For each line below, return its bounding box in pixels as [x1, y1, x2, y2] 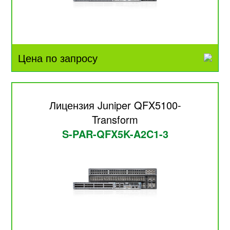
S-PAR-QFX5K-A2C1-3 [62, 126, 168, 141]
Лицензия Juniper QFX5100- [49, 97, 181, 112]
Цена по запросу [18, 50, 98, 66]
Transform [92, 111, 138, 127]
